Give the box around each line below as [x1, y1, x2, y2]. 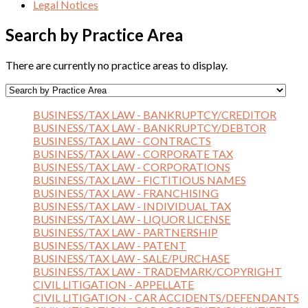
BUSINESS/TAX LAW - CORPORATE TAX [33, 146, 233, 160]
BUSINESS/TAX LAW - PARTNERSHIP [33, 225, 218, 239]
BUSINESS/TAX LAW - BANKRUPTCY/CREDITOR [33, 107, 276, 121]
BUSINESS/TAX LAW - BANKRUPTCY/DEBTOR [33, 120, 266, 134]
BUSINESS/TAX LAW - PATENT [33, 238, 186, 252]
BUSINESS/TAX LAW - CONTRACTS [33, 133, 211, 147]
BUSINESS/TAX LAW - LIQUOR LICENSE [33, 212, 230, 225]
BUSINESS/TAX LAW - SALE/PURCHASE [33, 251, 230, 265]
